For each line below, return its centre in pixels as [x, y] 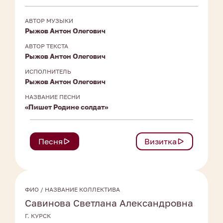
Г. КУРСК [38, 216]
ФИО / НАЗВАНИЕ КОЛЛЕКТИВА [72, 190]
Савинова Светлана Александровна [109, 203]
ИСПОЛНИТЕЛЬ [48, 72]
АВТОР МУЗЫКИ [49, 21]
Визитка [161, 142]
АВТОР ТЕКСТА [47, 46]
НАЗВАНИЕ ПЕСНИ [53, 97]
